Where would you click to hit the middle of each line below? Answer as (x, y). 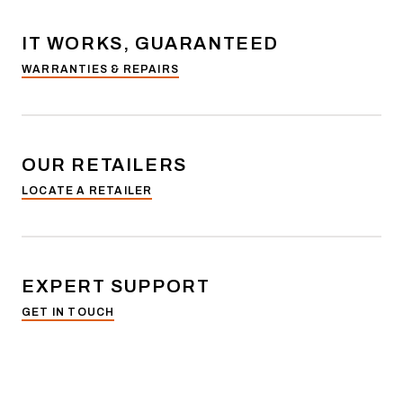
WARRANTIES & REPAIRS (100, 69)
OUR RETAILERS (104, 165)
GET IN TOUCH (68, 312)
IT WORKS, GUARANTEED (150, 43)
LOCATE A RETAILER (87, 191)
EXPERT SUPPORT (116, 286)
